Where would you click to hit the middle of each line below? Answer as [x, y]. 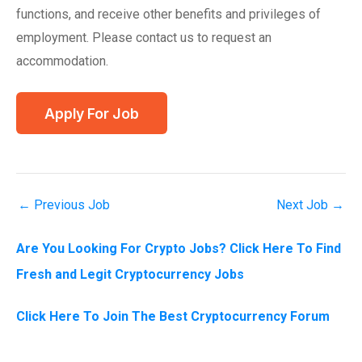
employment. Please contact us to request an [144, 38]
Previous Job [70, 205]
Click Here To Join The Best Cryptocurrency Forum [173, 317]
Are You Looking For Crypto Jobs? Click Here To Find [179, 249]
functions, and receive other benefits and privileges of [168, 14]
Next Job [304, 205]
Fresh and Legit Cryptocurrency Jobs [130, 275]
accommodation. [62, 61]
